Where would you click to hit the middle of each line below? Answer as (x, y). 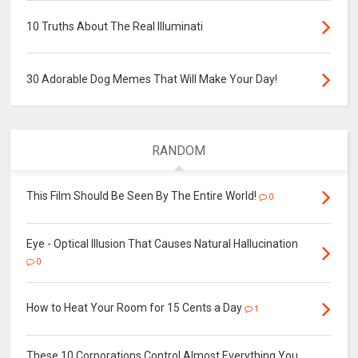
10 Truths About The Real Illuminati (115, 27)
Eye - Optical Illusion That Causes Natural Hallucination (163, 243)
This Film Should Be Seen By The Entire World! (142, 195)
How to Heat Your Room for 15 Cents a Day (135, 307)
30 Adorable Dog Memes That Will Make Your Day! (152, 80)
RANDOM (179, 150)
